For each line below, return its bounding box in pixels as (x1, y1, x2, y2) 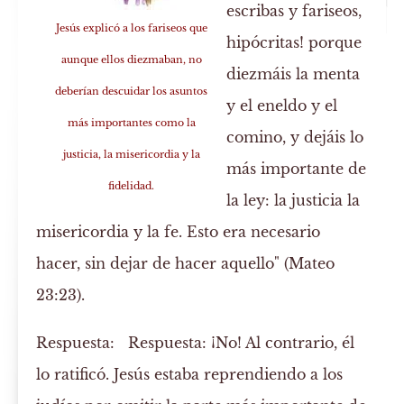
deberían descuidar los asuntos (55, 85, 208, 98)
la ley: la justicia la (226, 191, 361, 210)
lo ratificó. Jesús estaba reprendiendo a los (36, 365, 344, 384)
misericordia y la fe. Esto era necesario (36, 223, 321, 242)
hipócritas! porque (226, 33, 363, 52)
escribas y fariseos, (226, 2, 363, 21)
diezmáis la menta (226, 65, 361, 84)
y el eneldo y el (226, 96, 338, 115)
